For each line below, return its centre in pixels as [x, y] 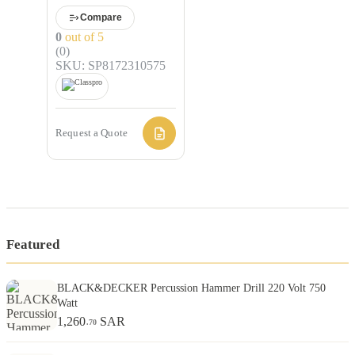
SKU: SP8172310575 [111, 65]
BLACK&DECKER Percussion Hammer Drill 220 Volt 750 [191, 288]
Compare [101, 18]
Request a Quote [92, 133]
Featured [33, 244]
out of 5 [83, 36]
